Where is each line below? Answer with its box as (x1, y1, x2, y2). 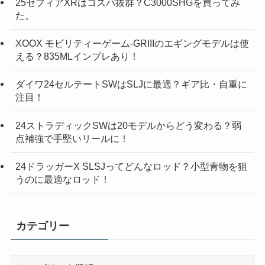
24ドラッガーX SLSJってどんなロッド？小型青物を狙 (15, 160, 247, 172)
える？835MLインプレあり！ (15, 51, 139, 62)
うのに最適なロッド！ (15, 173, 110, 185)
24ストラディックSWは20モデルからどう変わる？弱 (15, 119, 241, 131)
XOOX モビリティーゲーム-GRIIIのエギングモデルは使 (15, 38, 249, 49)
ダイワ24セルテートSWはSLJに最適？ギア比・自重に (15, 79, 247, 90)
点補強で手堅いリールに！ (15, 132, 129, 144)
